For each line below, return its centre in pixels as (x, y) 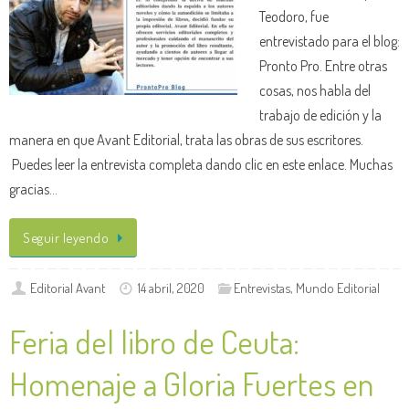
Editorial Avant (68, 288)
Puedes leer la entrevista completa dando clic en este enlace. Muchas (201, 163)
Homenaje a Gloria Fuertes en (191, 384)
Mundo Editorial (338, 288)
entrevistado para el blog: (330, 40)
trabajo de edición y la (320, 114)
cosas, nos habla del (315, 89)
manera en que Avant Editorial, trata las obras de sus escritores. (186, 139)
